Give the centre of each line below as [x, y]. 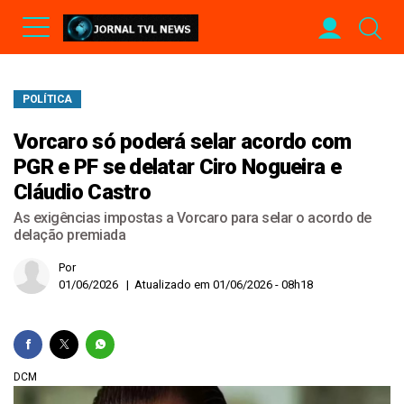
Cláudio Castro [82, 192]
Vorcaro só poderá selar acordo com [183, 142]
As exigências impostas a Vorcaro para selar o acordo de [193, 218]
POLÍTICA [48, 99]
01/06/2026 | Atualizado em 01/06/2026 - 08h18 [186, 285]
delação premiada [69, 235]
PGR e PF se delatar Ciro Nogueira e [177, 167]
